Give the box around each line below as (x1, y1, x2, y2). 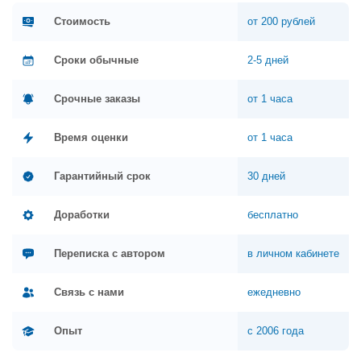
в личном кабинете (247, 247, 339, 260)
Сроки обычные (54, 54, 139, 67)
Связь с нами (54, 286, 124, 299)
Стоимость (54, 15, 110, 28)
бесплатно (247, 209, 298, 222)
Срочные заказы (54, 93, 140, 106)
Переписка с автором (54, 247, 165, 260)
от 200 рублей (247, 15, 315, 28)
